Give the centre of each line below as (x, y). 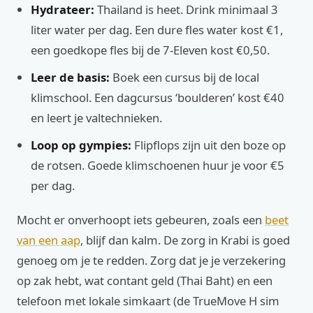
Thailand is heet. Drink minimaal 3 (186, 9)
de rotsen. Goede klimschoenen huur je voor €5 (158, 165)
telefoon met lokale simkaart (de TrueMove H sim (148, 301)
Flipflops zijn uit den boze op (209, 145)
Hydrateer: (63, 9)
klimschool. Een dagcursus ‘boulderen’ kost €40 (158, 97)
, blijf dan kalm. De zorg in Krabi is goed (185, 240)
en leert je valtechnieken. (96, 118)
